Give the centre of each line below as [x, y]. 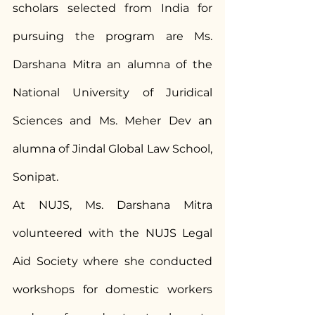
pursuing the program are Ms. [112, 36]
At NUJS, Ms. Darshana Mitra [112, 205]
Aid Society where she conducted [112, 261]
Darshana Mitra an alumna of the [112, 64]
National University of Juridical [112, 92]
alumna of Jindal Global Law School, [112, 149]
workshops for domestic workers [112, 289]
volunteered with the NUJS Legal [112, 233]
